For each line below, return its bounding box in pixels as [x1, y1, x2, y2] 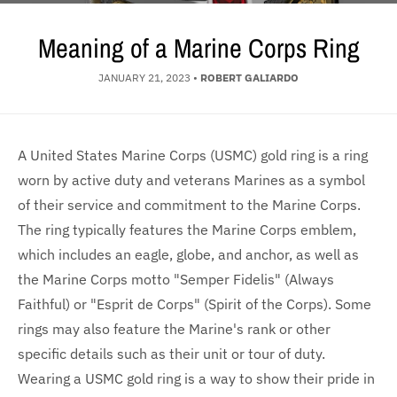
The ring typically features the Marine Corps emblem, [18, 221, 356, 239]
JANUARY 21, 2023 [98, 71, 191, 85]
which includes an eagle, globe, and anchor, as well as [18, 245, 359, 264]
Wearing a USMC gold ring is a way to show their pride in [18, 370, 375, 388]
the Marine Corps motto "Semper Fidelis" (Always [18, 270, 334, 289]
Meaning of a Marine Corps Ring [37, 30, 360, 66]
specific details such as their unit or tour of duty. [18, 345, 325, 363]
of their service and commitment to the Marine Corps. [18, 196, 361, 214]
